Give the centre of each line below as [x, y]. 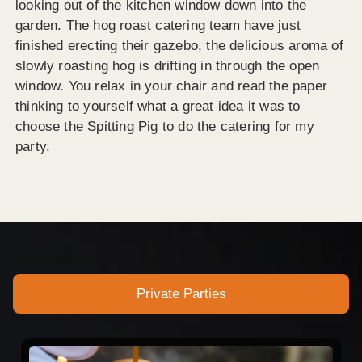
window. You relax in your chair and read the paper [172, 86]
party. [33, 146]
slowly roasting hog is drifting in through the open [168, 65]
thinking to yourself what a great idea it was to [158, 106]
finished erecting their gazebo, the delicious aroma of [179, 45]
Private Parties [181, 294]
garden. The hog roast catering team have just [158, 25]
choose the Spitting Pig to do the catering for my [165, 126]
